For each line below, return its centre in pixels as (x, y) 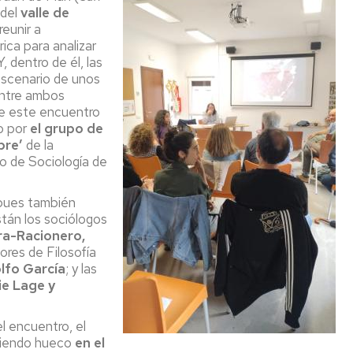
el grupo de (67, 128)
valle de (45, 13)
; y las (81, 269)
